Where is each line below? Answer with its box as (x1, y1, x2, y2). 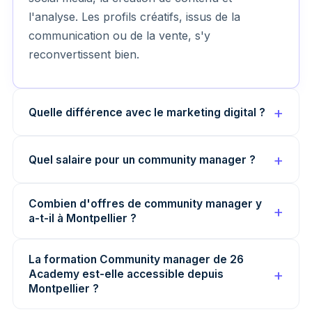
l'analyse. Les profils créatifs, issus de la (29, 10, 240, 24)
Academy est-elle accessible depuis (29, 267, 224, 281)
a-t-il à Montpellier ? (29, 212, 136, 225)
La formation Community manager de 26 (29, 253, 244, 266)
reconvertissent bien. (29, 47, 139, 61)
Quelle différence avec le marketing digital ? (29, 105, 265, 119)
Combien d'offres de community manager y (29, 197, 262, 210)
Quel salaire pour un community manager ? (29, 153, 256, 166)
